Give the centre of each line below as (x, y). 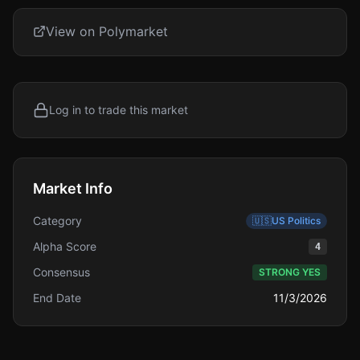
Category (57, 221)
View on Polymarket (107, 31)
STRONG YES (290, 272)
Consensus (61, 272)
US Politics (296, 221)
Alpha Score (65, 246)
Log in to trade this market (119, 110)
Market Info (73, 188)
